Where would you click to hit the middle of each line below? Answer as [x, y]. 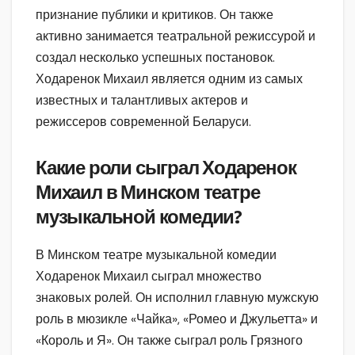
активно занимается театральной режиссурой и [176, 36]
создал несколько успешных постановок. [155, 58]
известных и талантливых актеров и [142, 101]
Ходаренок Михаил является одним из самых [169, 79]
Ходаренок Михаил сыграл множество [149, 277]
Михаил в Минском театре [148, 193]
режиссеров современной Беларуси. [143, 122]
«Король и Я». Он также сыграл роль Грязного [169, 341]
